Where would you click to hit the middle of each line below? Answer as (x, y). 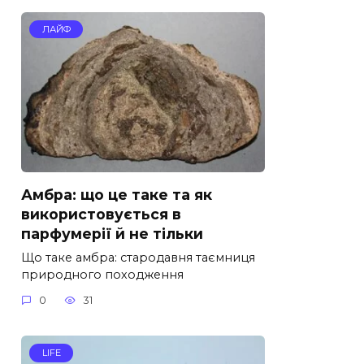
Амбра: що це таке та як (117, 194)
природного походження (102, 274)
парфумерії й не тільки (112, 233)
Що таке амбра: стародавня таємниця (138, 257)
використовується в (101, 214)
